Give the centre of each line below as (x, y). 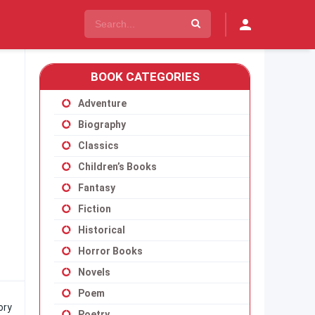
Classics (98, 146)
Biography (102, 124)
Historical (102, 230)
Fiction (95, 209)
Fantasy (97, 188)
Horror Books (110, 251)
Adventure (102, 103)
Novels (94, 272)
